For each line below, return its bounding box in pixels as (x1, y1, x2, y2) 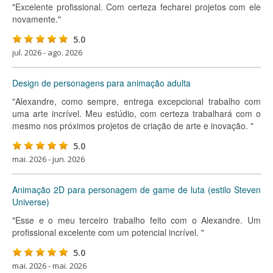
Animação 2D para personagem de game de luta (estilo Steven (12, 183, 261, 196)
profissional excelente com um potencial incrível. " (12, 226, 204, 238)
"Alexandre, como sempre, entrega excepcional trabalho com (12, 95, 261, 107)
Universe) (12, 196, 49, 208)
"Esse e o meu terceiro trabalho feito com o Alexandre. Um (12, 214, 261, 226)
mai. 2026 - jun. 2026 (12, 154, 85, 165)
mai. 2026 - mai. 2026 (12, 260, 87, 271)
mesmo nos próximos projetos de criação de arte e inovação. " (12, 119, 253, 132)
